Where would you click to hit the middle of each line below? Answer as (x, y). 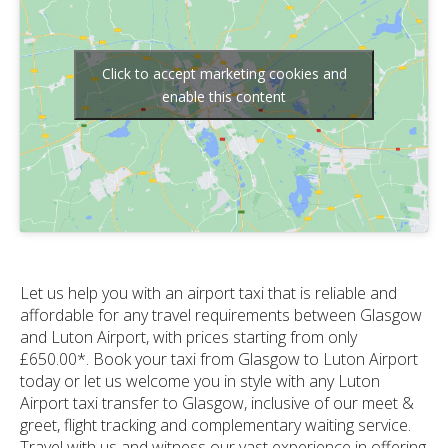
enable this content (224, 97)
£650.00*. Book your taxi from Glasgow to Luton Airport (219, 358)
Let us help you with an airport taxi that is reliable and (208, 292)
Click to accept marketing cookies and (224, 74)
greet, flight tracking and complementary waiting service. (215, 424)
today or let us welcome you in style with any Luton (200, 380)
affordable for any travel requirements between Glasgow (221, 314)
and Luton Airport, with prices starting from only (188, 336)
